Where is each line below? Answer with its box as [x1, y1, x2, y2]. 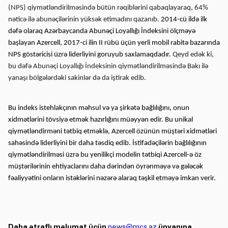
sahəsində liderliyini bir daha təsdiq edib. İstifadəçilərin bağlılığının [8, 139, 207, 147]
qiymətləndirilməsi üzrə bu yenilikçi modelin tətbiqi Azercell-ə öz [8, 151, 202, 159]
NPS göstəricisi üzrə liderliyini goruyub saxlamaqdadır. [8, 51, 173, 59]
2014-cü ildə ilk [161, 16, 207, 23]
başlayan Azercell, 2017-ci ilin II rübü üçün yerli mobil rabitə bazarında [8, 39, 220, 47]
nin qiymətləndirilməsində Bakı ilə [107, 63, 208, 70]
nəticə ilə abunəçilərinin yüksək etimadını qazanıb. [8, 16, 161, 23]
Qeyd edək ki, [173, 51, 214, 59]
